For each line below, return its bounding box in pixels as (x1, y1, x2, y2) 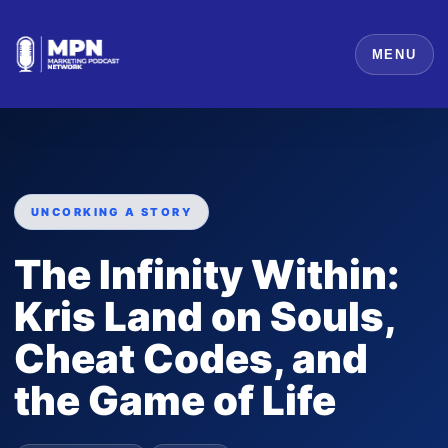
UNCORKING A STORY (31, 205, 193, 219)
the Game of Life (14, 376, 336, 425)
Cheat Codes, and (14, 334, 368, 383)
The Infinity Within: (14, 250, 400, 299)
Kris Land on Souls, (14, 292, 395, 341)
